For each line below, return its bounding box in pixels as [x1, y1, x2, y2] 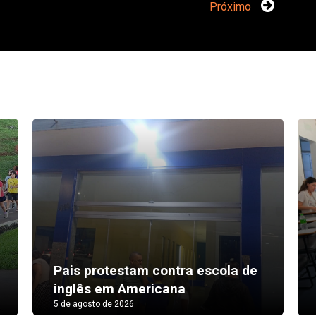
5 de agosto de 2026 [53, 299, 134, 309]
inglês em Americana [53, 281, 186, 297]
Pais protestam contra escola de [53, 262, 257, 279]
